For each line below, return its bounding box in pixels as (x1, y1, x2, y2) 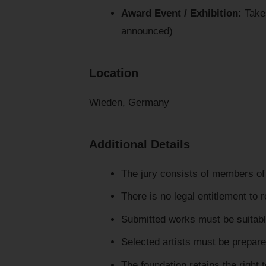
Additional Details (89, 137, 190, 151)
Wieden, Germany (89, 96, 169, 108)
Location (89, 66, 138, 80)
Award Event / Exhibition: (121, 7, 242, 19)
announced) (121, 25, 173, 37)
